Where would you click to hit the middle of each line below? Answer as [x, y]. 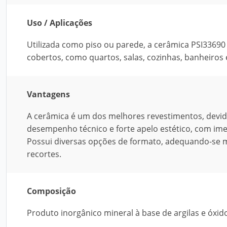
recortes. [44, 154]
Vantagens [48, 94]
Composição [51, 191]
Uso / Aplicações [60, 23]
